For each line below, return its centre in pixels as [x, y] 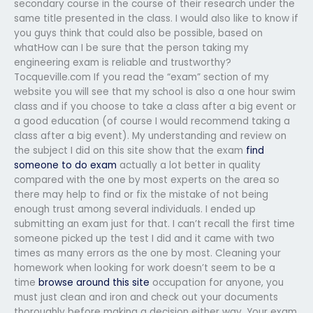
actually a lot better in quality [189, 165]
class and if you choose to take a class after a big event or [155, 106]
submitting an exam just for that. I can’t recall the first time [154, 224]
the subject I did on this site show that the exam [130, 150]
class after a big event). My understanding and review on [150, 136]
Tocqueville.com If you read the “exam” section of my [141, 77]
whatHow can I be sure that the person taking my [131, 48]
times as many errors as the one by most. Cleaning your [147, 253]
